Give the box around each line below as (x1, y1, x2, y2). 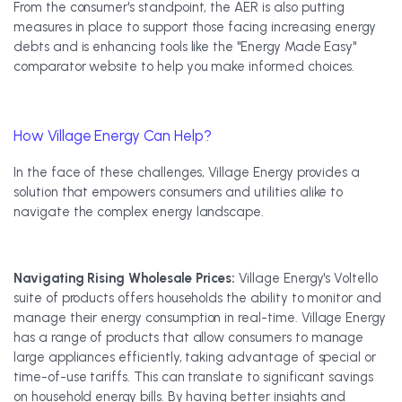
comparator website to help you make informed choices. (13, 58, 355, 74)
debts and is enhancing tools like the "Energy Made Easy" (13, 39, 357, 55)
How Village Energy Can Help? (13, 127, 212, 144)
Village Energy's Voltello (235, 270, 378, 286)
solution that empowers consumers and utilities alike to (13, 184, 344, 200)
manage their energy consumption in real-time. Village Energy (13, 310, 387, 326)
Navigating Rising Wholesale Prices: (13, 270, 236, 286)
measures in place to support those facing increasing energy (13, 19, 377, 35)
